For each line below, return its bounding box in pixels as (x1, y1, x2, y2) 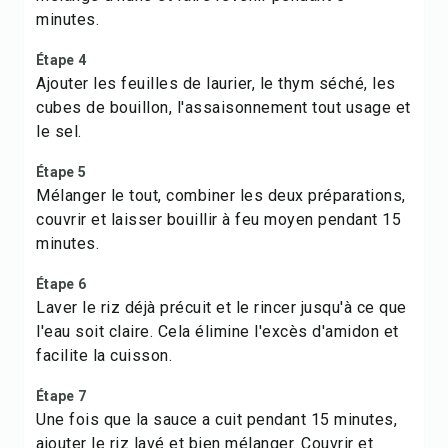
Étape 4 (36, 52, 86, 68)
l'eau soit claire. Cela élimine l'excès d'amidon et (36, 322, 399, 341)
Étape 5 (36, 164, 86, 180)
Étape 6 (36, 276, 86, 292)
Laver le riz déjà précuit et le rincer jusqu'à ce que (36, 298, 407, 317)
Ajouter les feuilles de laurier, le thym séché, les (36, 74, 396, 93)
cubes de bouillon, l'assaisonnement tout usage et (36, 98, 411, 117)
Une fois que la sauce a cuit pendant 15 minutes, (36, 410, 397, 429)
